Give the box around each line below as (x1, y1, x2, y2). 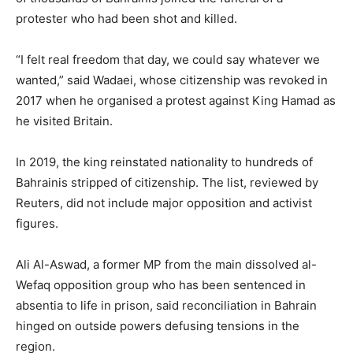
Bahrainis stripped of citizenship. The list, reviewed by (16, 175, 318, 190)
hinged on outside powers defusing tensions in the (16, 318, 299, 333)
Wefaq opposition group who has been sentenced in (16, 277, 306, 292)
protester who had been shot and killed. (16, 11, 237, 26)
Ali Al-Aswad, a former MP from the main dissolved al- (16, 257, 317, 272)
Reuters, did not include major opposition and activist (16, 195, 312, 210)
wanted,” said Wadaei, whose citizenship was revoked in (16, 72, 328, 87)
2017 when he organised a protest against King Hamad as (16, 93, 336, 108)
